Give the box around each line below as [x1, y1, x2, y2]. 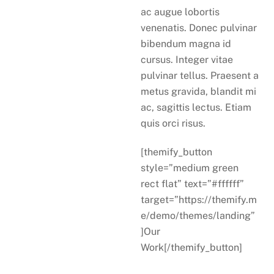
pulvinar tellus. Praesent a [141, 70, 259, 82]
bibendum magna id [141, 38, 232, 50]
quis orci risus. [141, 117, 206, 130]
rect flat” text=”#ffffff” [141, 178, 245, 190]
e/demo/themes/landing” [141, 210, 256, 222]
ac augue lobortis [141, 6, 220, 18]
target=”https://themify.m [141, 194, 257, 206]
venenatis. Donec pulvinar [141, 22, 257, 34]
